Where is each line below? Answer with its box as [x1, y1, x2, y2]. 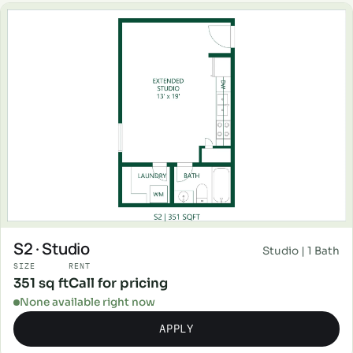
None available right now [20, 295, 155, 309]
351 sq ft [13, 274, 69, 292]
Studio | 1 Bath [262, 243, 340, 258]
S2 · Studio [13, 237, 90, 259]
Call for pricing [69, 274, 168, 292]
